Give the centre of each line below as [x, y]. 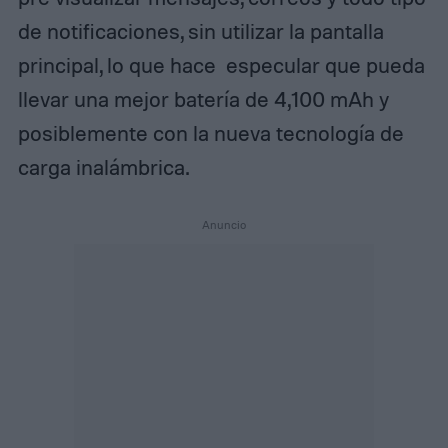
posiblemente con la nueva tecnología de [210, 133]
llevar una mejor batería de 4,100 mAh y [203, 99]
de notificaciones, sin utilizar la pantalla [200, 31]
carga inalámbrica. [103, 167]
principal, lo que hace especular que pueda [221, 65]
